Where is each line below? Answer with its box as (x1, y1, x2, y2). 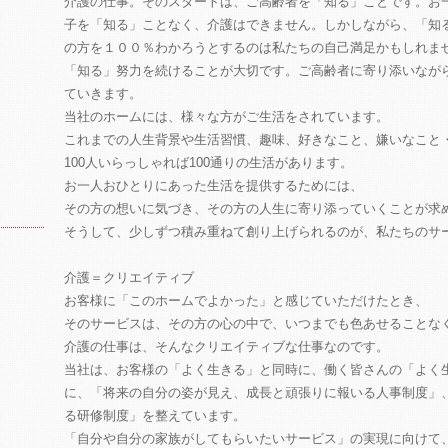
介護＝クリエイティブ (64, 270, 194, 285)
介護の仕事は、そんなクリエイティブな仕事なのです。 (64, 339, 389, 354)
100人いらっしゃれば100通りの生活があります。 (64, 155, 353, 170)
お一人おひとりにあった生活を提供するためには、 (64, 178, 363, 193)
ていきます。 (64, 86, 142, 101)
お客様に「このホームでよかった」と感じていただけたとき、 (64, 293, 428, 308)
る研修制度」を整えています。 (64, 408, 246, 423)
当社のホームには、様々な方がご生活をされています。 (64, 109, 389, 124)
